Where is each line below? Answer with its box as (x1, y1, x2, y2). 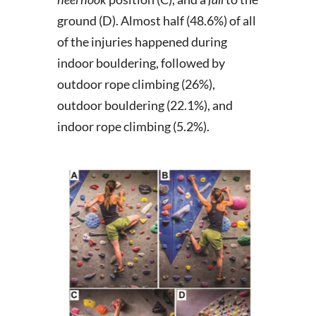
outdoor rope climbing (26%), (56, 76, 215, 92)
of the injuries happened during (56, 34, 227, 49)
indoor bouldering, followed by (56, 55, 225, 71)
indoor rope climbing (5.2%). (56, 119, 209, 134)
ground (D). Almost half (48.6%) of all (56, 13, 256, 28)
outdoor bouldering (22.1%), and (56, 97, 233, 113)
